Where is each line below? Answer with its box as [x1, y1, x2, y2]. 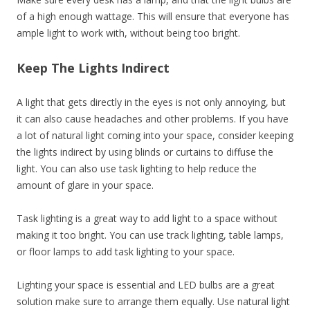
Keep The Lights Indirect [17, 59, 170, 76]
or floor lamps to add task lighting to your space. [17, 244, 235, 258]
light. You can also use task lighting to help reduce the [17, 161, 257, 175]
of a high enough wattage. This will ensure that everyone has [17, 9, 289, 23]
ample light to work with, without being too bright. [17, 26, 240, 39]
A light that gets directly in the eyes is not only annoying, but [17, 95, 286, 109]
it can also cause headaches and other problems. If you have [17, 111, 289, 125]
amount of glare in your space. [17, 178, 154, 192]
